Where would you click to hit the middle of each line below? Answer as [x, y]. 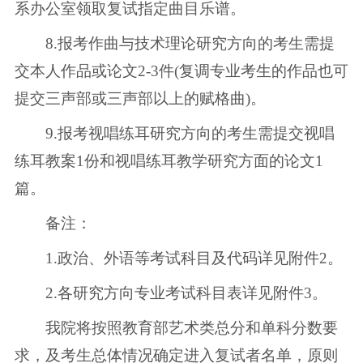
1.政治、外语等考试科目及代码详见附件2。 [178, 258]
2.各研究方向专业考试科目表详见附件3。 [171, 293]
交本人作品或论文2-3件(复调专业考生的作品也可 [181, 70]
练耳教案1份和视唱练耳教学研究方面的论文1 [169, 160]
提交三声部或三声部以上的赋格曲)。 [140, 98]
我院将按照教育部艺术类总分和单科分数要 [176, 327]
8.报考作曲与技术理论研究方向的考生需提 [174, 43]
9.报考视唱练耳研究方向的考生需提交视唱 [174, 133]
